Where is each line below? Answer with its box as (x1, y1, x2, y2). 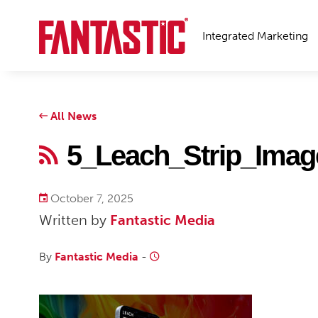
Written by (39, 212, 110, 229)
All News (48, 109, 97, 123)
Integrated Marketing (202, 29, 308, 43)
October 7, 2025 (48, 192, 133, 205)
